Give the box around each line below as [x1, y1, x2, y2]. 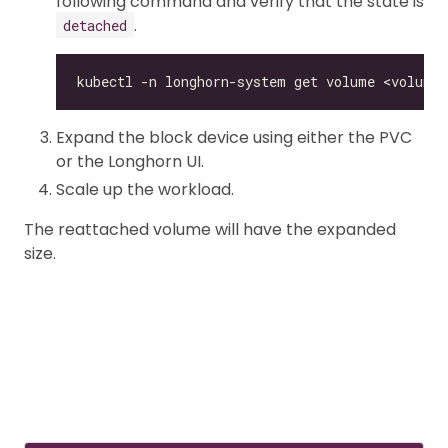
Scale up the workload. [56, 177, 234, 201]
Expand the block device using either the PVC [56, 125, 412, 149]
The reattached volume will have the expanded [24, 217, 396, 241]
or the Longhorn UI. [56, 149, 204, 173]
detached [63, 15, 127, 35]
